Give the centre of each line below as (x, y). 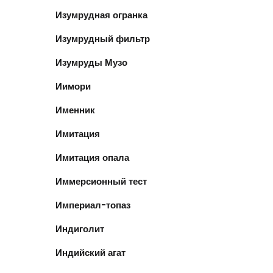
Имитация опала (92, 157)
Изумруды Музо (91, 62)
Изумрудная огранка (101, 15)
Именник (75, 110)
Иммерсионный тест (101, 181)
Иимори (73, 86)
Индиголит (80, 229)
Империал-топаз (93, 205)
